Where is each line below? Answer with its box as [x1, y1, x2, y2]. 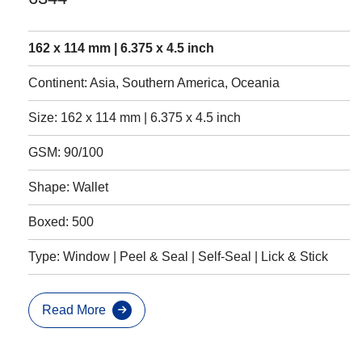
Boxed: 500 [28, 214, 94, 229]
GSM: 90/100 [28, 145, 103, 159]
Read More [42, 302, 106, 317]
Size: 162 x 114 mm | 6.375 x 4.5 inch [28, 110, 241, 124]
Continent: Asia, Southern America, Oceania [28, 75, 280, 90]
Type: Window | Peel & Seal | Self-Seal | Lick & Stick [28, 249, 328, 263]
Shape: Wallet [28, 179, 108, 194]
